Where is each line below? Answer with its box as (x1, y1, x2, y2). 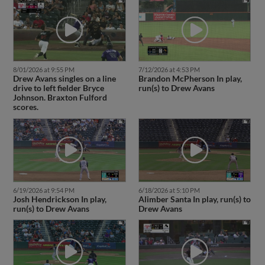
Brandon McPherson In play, (138, 73, 242, 84)
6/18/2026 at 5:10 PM (138, 186, 200, 194)
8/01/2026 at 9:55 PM (12, 66, 75, 74)
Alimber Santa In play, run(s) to (138, 193, 251, 204)
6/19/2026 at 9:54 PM (12, 186, 75, 194)
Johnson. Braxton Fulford (12, 92, 107, 103)
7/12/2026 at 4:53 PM (138, 66, 200, 74)
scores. (12, 102, 38, 112)
